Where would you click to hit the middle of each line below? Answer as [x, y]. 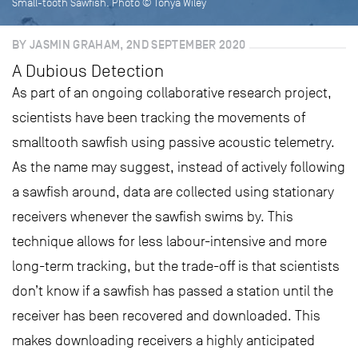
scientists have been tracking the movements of [159, 117]
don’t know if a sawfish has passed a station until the [173, 291]
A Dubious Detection [88, 71]
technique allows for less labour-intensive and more [169, 241]
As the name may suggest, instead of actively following [179, 167]
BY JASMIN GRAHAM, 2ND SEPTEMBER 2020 [129, 44]
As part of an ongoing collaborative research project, [172, 93]
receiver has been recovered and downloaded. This [166, 316]
